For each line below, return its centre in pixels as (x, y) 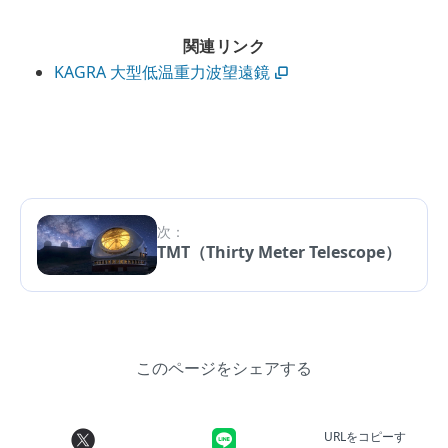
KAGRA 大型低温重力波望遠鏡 (162, 72)
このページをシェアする (224, 368)
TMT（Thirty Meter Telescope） (279, 252)
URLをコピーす (365, 437)
